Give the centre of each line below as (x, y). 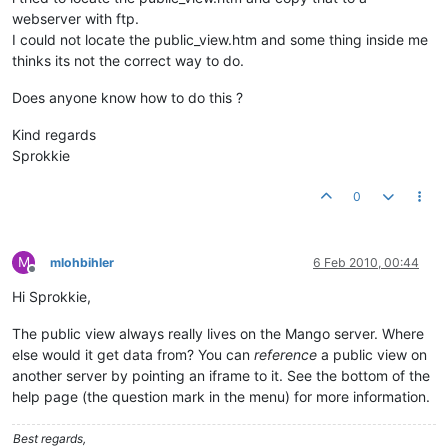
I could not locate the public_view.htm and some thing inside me (220, 39)
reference (285, 354)
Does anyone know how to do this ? (127, 97)
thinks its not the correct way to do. (128, 60)
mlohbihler (82, 262)
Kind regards (54, 134)
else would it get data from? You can (133, 354)
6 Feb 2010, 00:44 (366, 262)
